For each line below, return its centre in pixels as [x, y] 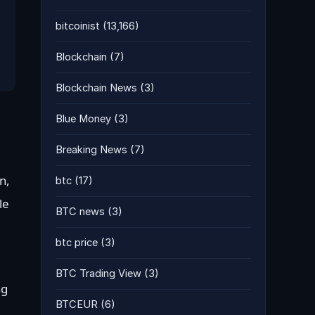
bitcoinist [78, 26]
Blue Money [83, 119]
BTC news [80, 212]
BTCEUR [77, 304]
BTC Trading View [98, 274]
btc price [77, 243]
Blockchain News [96, 88]
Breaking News [91, 150]
